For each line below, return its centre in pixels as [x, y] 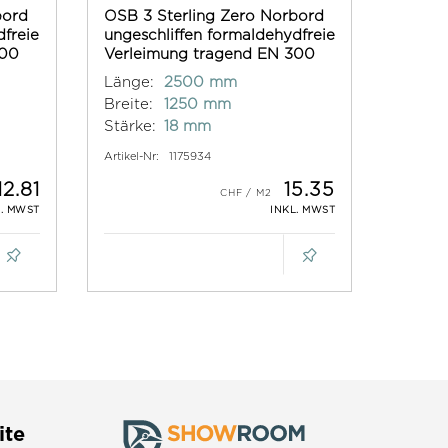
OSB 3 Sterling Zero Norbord [213, 16]
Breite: [128, 104]
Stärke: [129, 126]
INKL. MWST [302, 210]
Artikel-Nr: [131, 156]
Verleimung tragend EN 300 [209, 54]
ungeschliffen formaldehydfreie [219, 35]
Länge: [128, 82]
